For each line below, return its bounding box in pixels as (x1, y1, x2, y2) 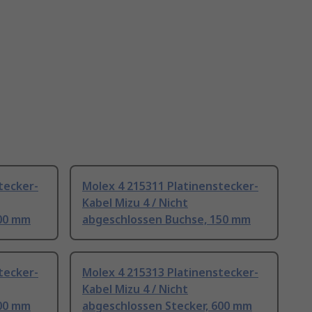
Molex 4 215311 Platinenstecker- (82, 178, 258, 194)
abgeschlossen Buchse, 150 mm (82, 212, 251, 228)
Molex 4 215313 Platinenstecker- (82, 265, 258, 281)
